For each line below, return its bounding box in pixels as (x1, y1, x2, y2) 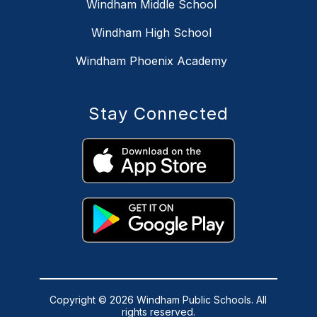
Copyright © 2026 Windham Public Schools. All (50, 294, 267, 306)
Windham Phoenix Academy (76, 54, 227, 69)
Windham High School (91, 25, 212, 40)
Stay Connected (88, 103, 229, 125)
